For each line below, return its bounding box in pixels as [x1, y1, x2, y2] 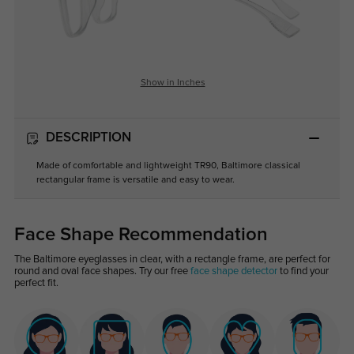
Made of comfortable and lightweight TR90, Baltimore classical [36, 160, 300, 171]
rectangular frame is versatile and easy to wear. [36, 175, 235, 185]
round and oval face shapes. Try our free [13, 265, 190, 277]
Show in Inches [140, 78, 205, 88]
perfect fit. [13, 277, 58, 288]
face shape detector [190, 265, 277, 277]
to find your [277, 265, 329, 277]
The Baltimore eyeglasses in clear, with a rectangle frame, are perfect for [13, 254, 330, 265]
